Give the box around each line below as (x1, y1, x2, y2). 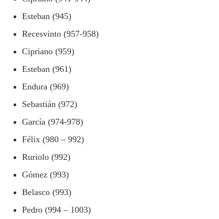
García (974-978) (22, 116, 83, 127)
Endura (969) (22, 81, 69, 91)
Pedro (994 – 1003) (22, 204, 91, 215)
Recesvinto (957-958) (22, 28, 99, 39)
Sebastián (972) (22, 99, 77, 109)
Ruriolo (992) (22, 152, 70, 162)
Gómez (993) (22, 169, 69, 179)
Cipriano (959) (22, 46, 74, 56)
